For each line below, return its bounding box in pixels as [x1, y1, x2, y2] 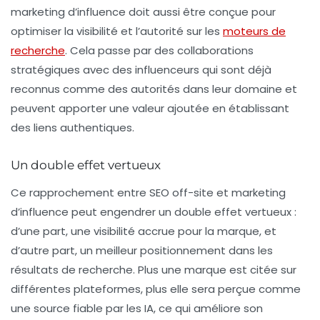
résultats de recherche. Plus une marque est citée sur [11, 262, 296, 278]
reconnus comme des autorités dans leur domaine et [11, 81, 297, 97]
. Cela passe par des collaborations [65, 43, 254, 59]
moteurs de [223, 24, 286, 39]
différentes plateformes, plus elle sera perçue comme [11, 281, 301, 297]
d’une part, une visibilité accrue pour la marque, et [11, 224, 276, 239]
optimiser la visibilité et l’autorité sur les [11, 24, 223, 39]
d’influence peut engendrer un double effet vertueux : [11, 204, 296, 220]
